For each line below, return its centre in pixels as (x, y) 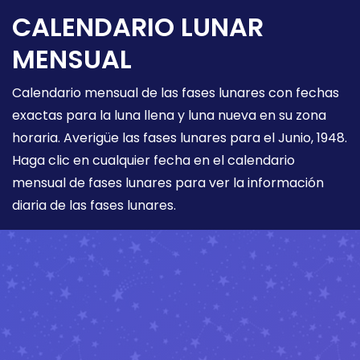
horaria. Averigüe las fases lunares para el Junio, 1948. (180, 137)
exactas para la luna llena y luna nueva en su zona (169, 115)
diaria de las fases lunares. (94, 205)
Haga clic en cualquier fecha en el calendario (153, 160)
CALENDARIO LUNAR (138, 27)
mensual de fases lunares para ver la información (168, 182)
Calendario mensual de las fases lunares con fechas (176, 92)
